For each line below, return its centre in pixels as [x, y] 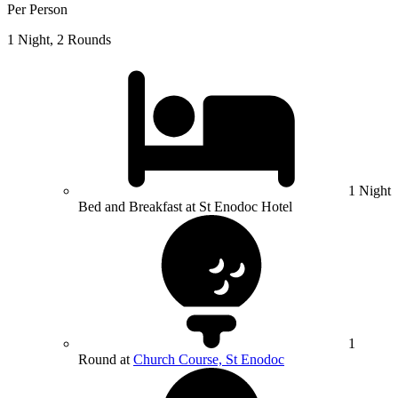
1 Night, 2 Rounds [59, 40]
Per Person [37, 10]
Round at [106, 360]
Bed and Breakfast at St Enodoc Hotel [185, 207]
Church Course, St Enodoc [209, 360]
